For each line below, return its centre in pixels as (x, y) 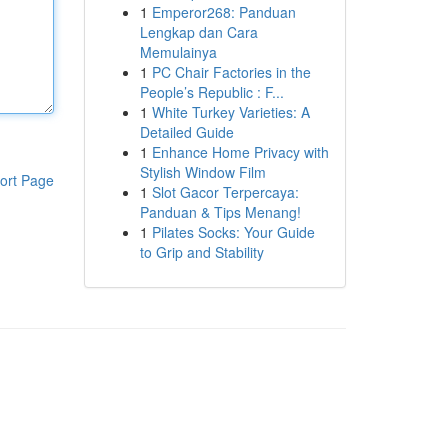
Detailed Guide (186, 132)
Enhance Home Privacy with (240, 152)
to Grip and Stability (201, 252)
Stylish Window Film (202, 172)
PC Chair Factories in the (231, 72)
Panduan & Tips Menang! (220, 212)
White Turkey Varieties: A (230, 112)
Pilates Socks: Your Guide (233, 232)
